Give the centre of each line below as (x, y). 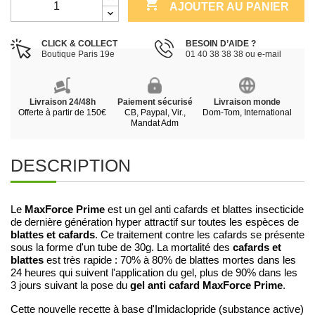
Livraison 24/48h (62, 102)
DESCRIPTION (71, 166)
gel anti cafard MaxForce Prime (206, 285)
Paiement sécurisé (155, 102)
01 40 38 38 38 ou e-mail (233, 54)
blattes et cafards (53, 235)
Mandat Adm (155, 123)
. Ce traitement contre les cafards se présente (200, 235)
